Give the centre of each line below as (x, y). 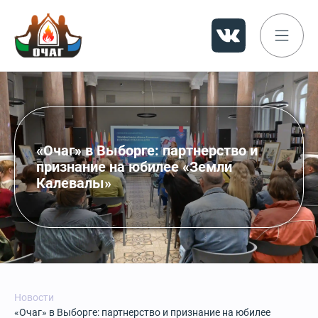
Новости (34, 297)
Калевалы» (74, 183)
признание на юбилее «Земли (134, 167)
